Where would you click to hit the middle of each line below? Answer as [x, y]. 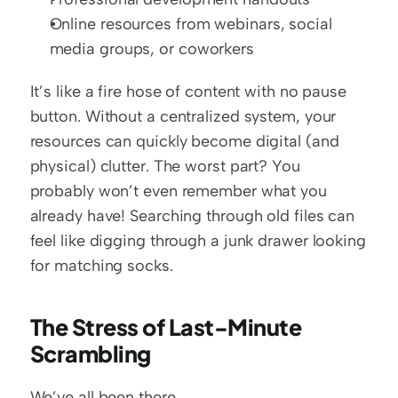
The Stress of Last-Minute [166, 327]
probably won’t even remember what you [178, 191]
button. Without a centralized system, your [183, 116]
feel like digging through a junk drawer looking [198, 241]
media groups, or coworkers [151, 49]
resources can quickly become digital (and [184, 141]
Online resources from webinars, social [191, 24]
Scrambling [90, 354]
